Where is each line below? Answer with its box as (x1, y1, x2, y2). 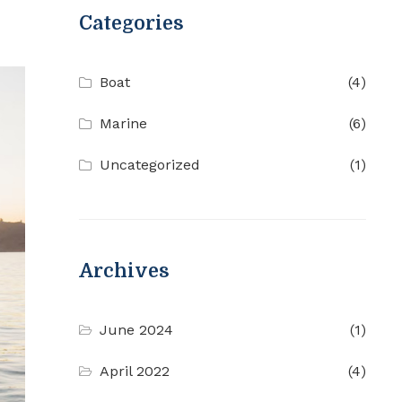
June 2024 (100, 321, 174, 339)
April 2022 (100, 363, 170, 380)
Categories (79, 13, 184, 35)
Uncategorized (100, 156, 201, 174)
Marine (100, 115, 148, 133)
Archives (79, 260, 170, 283)
